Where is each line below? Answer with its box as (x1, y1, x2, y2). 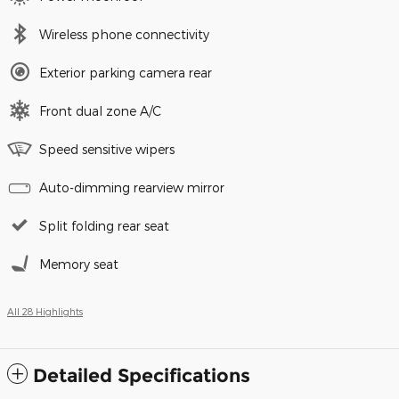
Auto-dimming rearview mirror (39, 180, 224, 196)
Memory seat (39, 256, 118, 273)
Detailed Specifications (33, 364, 250, 387)
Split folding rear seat (39, 218, 169, 234)
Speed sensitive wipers (39, 142, 175, 158)
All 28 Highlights (7, 305, 83, 318)
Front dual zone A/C (39, 103, 161, 119)
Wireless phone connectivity (39, 27, 209, 43)
